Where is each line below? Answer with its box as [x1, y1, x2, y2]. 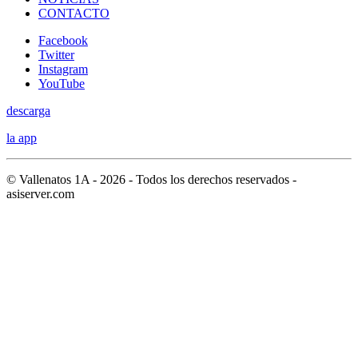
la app [6, 131, 37, 145]
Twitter [38, 48, 74, 62]
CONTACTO [38, 6, 109, 21]
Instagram [38, 62, 88, 77]
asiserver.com [6, 187, 74, 201]
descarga [6, 104, 50, 118]
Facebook [38, 34, 88, 48]
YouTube [38, 77, 85, 91]
